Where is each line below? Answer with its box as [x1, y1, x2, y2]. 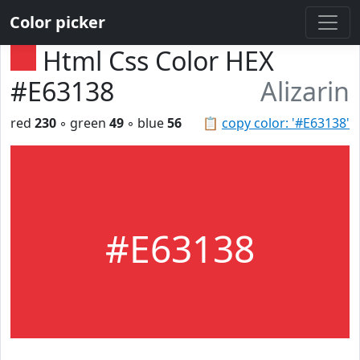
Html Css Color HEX [43, 43, 274, 78]
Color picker [10, 11, 105, 33]
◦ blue [124, 114, 167, 132]
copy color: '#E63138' [222, 114, 350, 132]
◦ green [56, 114, 109, 132]
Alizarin [260, 74, 350, 108]
